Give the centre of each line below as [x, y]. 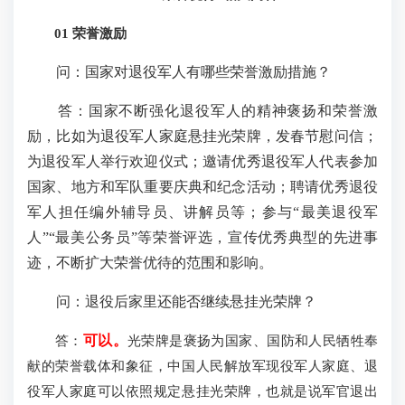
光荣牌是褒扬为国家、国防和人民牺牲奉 [253, 340]
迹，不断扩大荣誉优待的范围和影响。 [150, 262]
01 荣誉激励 [77, 33]
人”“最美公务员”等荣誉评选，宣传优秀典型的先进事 [202, 237]
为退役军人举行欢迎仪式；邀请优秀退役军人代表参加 [202, 161]
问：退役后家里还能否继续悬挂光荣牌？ [172, 301]
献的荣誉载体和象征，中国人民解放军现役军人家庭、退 [202, 365]
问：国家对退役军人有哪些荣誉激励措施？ [179, 71]
